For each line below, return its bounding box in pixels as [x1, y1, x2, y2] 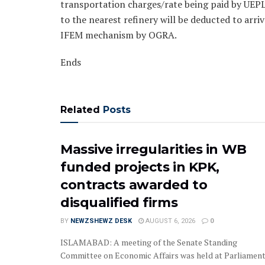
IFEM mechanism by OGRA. [60, 28, 177, 42]
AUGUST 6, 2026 [144, 217, 195, 225]
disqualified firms [60, 195, 178, 211]
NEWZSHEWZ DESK [70, 217, 132, 225]
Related [60, 104, 100, 116]
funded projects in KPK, [60, 159, 219, 176]
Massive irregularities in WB [60, 141, 247, 158]
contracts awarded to [60, 177, 208, 193]
